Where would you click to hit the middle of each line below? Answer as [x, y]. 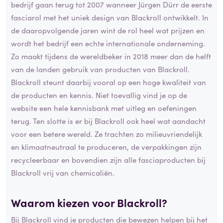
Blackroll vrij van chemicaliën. [63, 173]
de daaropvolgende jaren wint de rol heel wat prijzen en [108, 30]
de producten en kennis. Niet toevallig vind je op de [99, 95]
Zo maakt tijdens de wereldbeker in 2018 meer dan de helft [111, 56]
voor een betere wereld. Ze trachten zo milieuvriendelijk [107, 134]
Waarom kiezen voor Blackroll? [89, 203]
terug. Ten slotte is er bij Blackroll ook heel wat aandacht [108, 121]
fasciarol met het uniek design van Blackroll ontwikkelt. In [110, 17]
